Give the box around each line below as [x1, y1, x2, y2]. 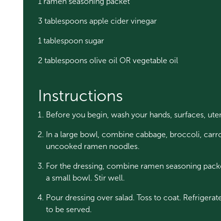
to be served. [46, 205, 92, 214]
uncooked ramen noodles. [46, 142, 142, 151]
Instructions [38, 86, 123, 105]
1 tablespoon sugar [38, 36, 106, 45]
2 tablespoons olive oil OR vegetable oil [38, 56, 178, 65]
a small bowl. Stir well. [46, 173, 127, 183]
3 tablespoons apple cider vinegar [38, 16, 159, 26]
